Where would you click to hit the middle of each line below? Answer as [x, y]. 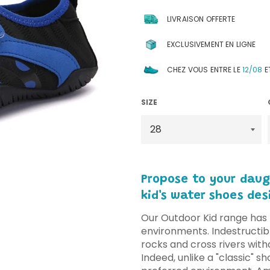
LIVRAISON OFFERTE [201, 19]
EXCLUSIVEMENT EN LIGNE [212, 44]
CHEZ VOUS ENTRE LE [205, 69]
